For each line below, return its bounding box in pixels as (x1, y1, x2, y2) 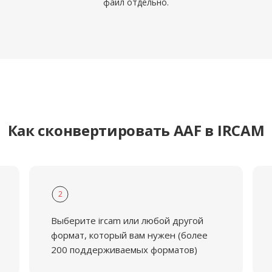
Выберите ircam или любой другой (50, 214, 203, 226)
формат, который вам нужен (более (50, 229, 208, 241)
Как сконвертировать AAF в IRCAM (7, 120, 265, 140)
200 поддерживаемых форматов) (50, 243, 197, 256)
